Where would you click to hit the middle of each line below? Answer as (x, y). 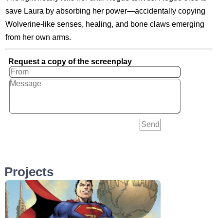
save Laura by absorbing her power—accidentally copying (105, 11)
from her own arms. (38, 37)
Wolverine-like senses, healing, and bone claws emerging (105, 24)
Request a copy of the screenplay (70, 62)
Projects (29, 172)
